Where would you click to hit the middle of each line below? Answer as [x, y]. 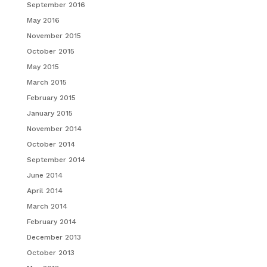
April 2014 [44, 190]
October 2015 [50, 51]
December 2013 [54, 237]
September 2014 [56, 159]
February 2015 [51, 97]
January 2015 [49, 113]
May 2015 [43, 66]
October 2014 [51, 144]
